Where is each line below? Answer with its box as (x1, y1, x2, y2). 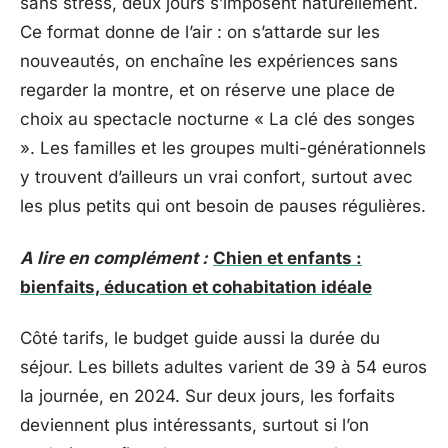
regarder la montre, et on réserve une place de (20, 80, 395, 100)
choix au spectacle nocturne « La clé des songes (20, 109, 415, 129)
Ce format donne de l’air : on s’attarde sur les (20, 22, 380, 42)
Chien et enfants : (213, 247, 362, 268)
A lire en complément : (20, 247, 208, 268)
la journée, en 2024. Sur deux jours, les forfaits (20, 386, 395, 406)
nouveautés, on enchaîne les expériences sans (20, 51, 398, 71)
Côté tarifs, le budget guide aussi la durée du (20, 328, 380, 348)
